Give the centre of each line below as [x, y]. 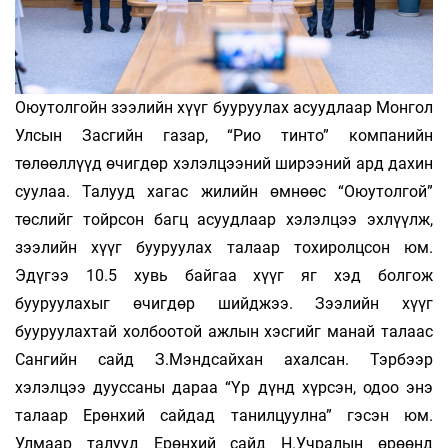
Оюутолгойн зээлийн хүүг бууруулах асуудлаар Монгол [224, 108]
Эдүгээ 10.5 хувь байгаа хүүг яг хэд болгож [224, 276]
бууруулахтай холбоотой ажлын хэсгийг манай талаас [224, 332]
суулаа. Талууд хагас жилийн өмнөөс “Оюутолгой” [224, 192]
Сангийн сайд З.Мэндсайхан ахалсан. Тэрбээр [224, 360]
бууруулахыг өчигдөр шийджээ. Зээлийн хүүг [224, 304]
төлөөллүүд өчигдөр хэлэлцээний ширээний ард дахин [224, 164]
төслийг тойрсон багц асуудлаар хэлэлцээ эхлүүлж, [224, 220]
